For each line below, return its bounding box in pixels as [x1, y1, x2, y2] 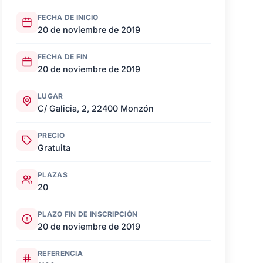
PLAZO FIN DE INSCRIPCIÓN [38, 210, 138, 218]
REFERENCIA [38, 249, 83, 258]
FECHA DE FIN [38, 52, 88, 61]
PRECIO [38, 131, 65, 140]
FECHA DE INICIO [38, 13, 99, 22]
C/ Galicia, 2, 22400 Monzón [38, 103, 154, 113]
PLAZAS [38, 170, 68, 179]
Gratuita [38, 143, 70, 153]
